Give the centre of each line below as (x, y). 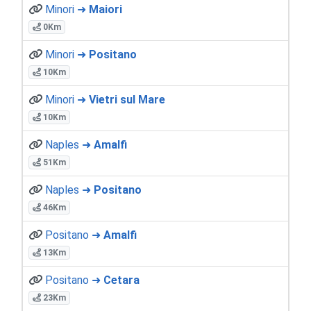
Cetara (121, 280)
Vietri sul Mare (127, 99)
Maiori (106, 9)
